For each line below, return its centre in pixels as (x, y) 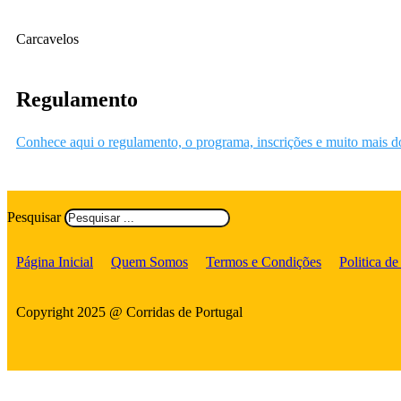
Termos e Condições (264, 261)
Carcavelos (47, 38)
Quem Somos (149, 261)
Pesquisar (34, 217)
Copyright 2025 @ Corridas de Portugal (129, 311)
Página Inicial (55, 261)
